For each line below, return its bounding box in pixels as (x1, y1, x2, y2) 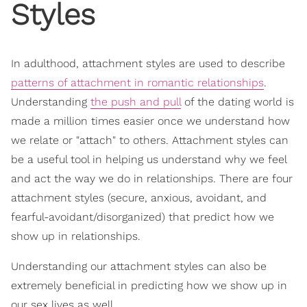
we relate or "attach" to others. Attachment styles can (11, 133, 288, 147)
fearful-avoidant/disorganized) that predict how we (11, 210, 274, 223)
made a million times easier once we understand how (11, 114, 290, 127)
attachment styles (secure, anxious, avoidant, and (11, 191, 267, 204)
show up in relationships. (11, 229, 140, 243)
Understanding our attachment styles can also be (11, 259, 267, 273)
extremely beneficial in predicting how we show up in (11, 278, 287, 292)
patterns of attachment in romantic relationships (11, 75, 264, 89)
